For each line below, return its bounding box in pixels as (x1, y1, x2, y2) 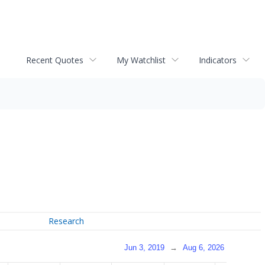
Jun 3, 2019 (124, 243, 164, 252)
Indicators (199, 54, 237, 66)
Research (49, 215, 85, 227)
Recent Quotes (26, 54, 83, 66)
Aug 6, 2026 (183, 243, 224, 252)
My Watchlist (117, 54, 166, 66)
